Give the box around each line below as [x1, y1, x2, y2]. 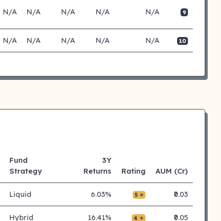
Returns [83, 166, 112, 176]
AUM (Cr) [155, 166, 188, 176]
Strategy [9, 166, 42, 176]
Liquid [9, 189, 32, 199]
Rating [121, 166, 146, 176]
